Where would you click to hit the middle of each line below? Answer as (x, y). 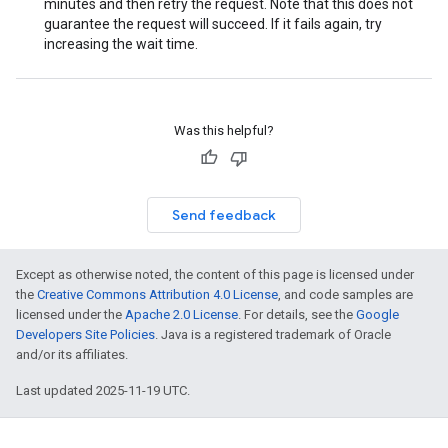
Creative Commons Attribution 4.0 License (157, 294)
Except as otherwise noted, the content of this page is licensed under (215, 274)
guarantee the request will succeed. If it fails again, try (213, 24)
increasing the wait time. (121, 44)
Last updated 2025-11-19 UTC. (103, 390)
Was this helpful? (224, 130)
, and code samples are (345, 294)
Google (377, 314)
